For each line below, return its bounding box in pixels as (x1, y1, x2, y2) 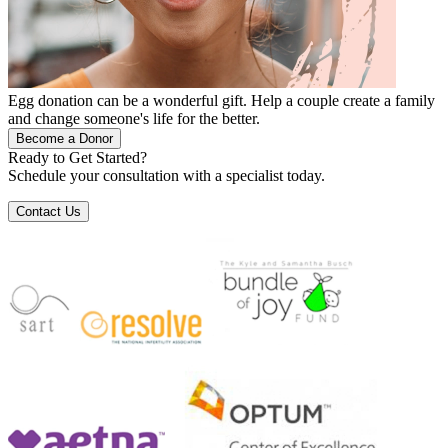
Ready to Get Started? (8, 148, 147, 166)
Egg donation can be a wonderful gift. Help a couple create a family (8, 91, 435, 109)
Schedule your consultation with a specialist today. (8, 166, 325, 184)
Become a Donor (16, 130, 113, 146)
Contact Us (16, 203, 81, 219)
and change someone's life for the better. (8, 109, 260, 127)
